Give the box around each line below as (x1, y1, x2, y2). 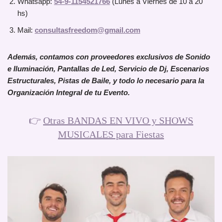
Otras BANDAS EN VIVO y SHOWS (43, 115, 193, 126)
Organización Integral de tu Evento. (7, 88, 130, 97)
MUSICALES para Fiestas (58, 129, 164, 140)
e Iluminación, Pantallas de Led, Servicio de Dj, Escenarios (7, 64, 209, 73)
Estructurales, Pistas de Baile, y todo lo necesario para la (7, 76, 204, 85)
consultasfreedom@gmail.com (35, 26, 140, 35)
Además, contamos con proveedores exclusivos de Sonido (7, 53, 210, 61)
